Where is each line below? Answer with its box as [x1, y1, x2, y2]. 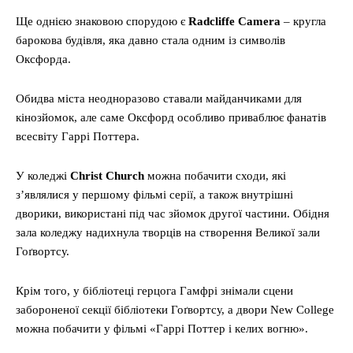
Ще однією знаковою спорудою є [16, 15, 188, 28]
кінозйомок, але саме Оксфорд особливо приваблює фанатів [16, 111, 326, 124]
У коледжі [16, 169, 70, 183]
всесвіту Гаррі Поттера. [16, 130, 139, 143]
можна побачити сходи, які [144, 169, 286, 183]
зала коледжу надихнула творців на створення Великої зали [16, 226, 320, 240]
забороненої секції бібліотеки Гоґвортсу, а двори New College [16, 303, 334, 317]
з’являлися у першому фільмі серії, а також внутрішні [16, 188, 293, 202]
